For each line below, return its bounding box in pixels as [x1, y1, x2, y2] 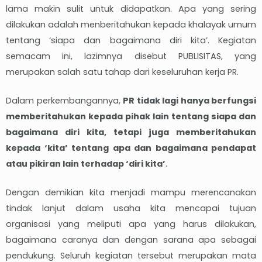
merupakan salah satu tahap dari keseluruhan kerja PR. [6, 66, 239, 78]
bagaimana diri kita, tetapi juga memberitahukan [6, 126, 256, 139]
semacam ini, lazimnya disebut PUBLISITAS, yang [6, 50, 256, 63]
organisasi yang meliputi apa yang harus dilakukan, [6, 218, 256, 230]
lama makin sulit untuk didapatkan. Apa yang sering [6, 3, 256, 15]
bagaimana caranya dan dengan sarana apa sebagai [6, 234, 256, 246]
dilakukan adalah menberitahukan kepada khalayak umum [6, 19, 256, 31]
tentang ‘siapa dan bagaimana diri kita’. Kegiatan [6, 35, 256, 47]
